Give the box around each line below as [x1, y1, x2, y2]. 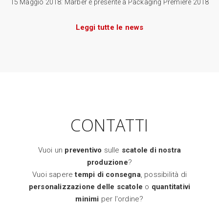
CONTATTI [70, 113, 149, 136]
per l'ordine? [99, 194, 144, 203]
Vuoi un [38, 145, 65, 154]
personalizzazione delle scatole [28, 182, 143, 191]
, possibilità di [140, 170, 187, 179]
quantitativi [151, 182, 191, 191]
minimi [75, 194, 99, 203]
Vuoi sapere [32, 170, 75, 179]
